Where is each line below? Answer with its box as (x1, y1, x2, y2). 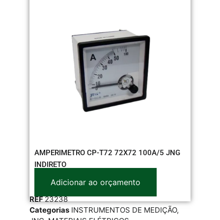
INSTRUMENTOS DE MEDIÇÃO (71, 205, 177, 215)
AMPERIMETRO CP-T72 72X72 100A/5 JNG (34, 148, 180, 157)
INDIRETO (34, 160, 66, 169)
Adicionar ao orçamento (51, 177, 140, 187)
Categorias (29, 205, 69, 215)
